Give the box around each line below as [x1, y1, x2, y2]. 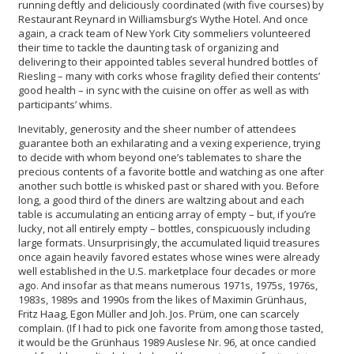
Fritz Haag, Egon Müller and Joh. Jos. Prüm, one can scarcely [18, 306, 299, 321]
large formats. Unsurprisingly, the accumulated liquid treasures [18, 235, 320, 250]
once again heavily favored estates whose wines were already [18, 249, 320, 264]
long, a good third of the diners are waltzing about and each [18, 192, 304, 207]
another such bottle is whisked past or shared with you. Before [18, 178, 319, 193]
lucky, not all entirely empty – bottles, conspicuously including [18, 220, 310, 235]
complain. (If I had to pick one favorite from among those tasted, [18, 320, 323, 335]
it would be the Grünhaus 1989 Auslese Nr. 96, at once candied [18, 334, 316, 349]
